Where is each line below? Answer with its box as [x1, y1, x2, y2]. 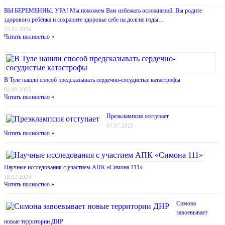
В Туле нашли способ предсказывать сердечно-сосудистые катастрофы [4, 76, 180, 84]
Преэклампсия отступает [106, 113, 169, 120]
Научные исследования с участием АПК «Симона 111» [4, 164, 143, 171]
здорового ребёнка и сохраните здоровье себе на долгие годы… [4, 16, 164, 24]
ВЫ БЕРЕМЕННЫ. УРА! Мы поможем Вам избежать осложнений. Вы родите [4, 7, 202, 15]
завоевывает [176, 209, 207, 216]
